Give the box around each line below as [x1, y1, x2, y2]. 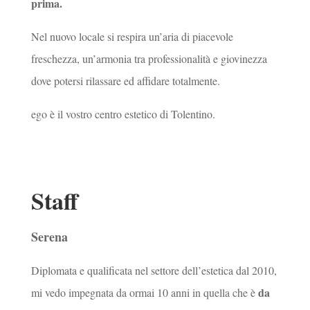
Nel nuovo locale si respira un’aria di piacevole [30, 28, 233, 44]
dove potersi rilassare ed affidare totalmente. [30, 73, 220, 88]
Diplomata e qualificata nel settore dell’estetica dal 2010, [30, 263, 277, 278]
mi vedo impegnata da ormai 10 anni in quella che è [30, 285, 258, 300]
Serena [30, 228, 68, 246]
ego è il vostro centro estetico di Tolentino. [30, 106, 215, 121]
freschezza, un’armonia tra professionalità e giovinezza [30, 51, 267, 66]
